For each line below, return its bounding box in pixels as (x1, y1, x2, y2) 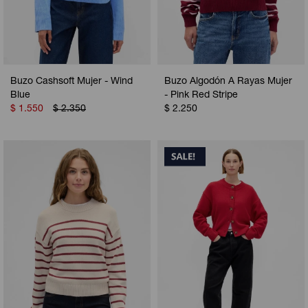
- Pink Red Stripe (164, 90, 238, 100)
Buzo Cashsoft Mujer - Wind (10, 76, 133, 87)
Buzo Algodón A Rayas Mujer (164, 76, 292, 87)
